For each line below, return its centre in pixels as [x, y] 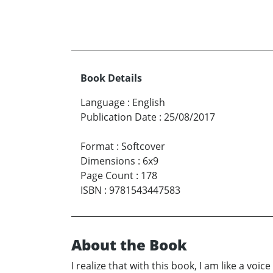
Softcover [143, 146]
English [149, 102]
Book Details [111, 78]
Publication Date [119, 117]
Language [103, 102]
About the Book [129, 245]
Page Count [107, 175]
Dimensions [108, 161]
